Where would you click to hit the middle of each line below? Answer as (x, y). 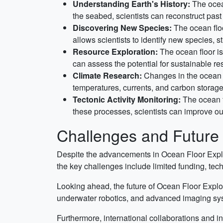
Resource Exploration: (115, 52)
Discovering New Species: (122, 28)
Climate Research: (107, 75)
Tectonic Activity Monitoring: (127, 99)
